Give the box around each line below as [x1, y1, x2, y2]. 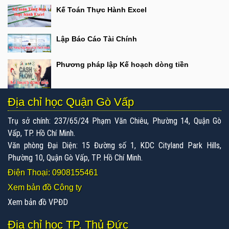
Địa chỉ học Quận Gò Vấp [8, 95, 134, 108]
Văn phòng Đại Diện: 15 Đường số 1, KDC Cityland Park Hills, [8, 140, 221, 150]
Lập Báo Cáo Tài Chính [56, 35, 137, 43]
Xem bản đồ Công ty [8, 182, 82, 192]
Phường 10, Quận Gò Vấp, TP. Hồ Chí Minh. [8, 152, 143, 163]
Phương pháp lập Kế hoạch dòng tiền [56, 60, 189, 69]
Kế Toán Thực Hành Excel [56, 5, 147, 14]
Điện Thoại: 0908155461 [8, 168, 98, 177]
